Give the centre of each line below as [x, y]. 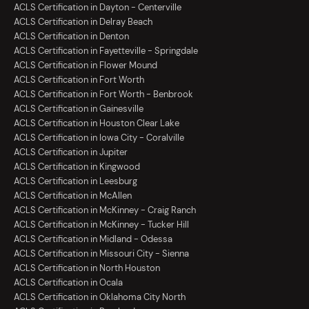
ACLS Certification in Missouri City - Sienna [101, 254]
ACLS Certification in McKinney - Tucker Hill [101, 225]
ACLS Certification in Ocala [68, 283]
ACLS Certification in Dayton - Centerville [98, 8]
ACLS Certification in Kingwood [77, 167]
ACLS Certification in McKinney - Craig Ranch [105, 210]
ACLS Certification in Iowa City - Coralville [99, 138]
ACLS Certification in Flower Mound [86, 66]
